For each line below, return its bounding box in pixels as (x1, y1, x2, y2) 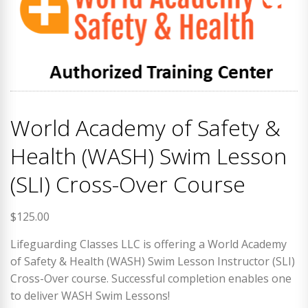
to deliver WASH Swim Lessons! (10, 288, 170, 304)
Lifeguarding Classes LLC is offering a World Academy (10, 236, 287, 252)
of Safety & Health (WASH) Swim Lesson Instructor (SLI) (10, 254, 295, 269)
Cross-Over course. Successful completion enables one (10, 271, 291, 287)
